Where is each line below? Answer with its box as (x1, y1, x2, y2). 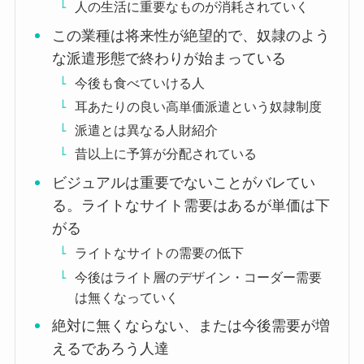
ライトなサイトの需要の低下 (74, 245, 244, 261)
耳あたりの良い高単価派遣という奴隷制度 (74, 99, 322, 115)
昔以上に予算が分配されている (74, 146, 257, 162)
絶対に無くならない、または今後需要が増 (51, 318, 330, 335)
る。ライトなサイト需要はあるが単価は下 (51, 197, 330, 214)
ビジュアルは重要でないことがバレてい (51, 175, 315, 192)
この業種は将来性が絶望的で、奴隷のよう (51, 28, 330, 45)
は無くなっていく (74, 289, 179, 305)
